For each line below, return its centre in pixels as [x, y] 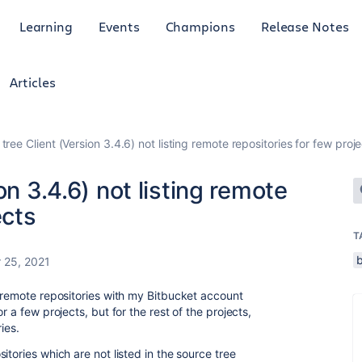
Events [119, 26]
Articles [33, 82]
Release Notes [305, 26]
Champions [200, 26]
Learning [46, 26]
